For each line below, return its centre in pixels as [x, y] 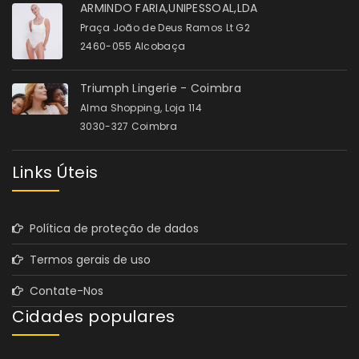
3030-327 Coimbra [129, 126]
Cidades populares [94, 316]
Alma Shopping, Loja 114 [141, 107]
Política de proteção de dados [111, 228]
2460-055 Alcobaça [133, 46]
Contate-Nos [63, 290]
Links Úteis [55, 172]
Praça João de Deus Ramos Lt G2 [165, 27]
